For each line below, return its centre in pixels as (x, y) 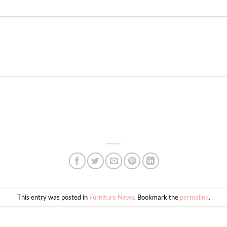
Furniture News (111, 197)
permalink (194, 197)
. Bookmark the (157, 197)
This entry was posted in (53, 197)
